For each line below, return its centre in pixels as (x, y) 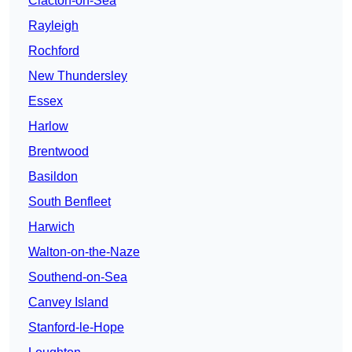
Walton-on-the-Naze (84, 252)
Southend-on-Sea (78, 277)
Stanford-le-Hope (76, 328)
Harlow (48, 126)
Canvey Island (68, 302)
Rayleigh (53, 26)
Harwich (51, 227)
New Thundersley (78, 76)
